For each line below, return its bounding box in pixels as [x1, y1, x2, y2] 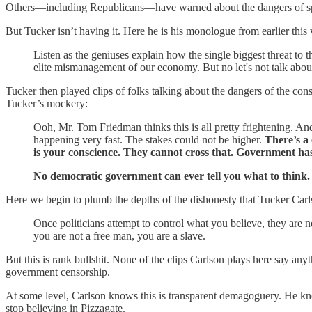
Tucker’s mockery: [6, 97, 88, 109]
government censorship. [6, 266, 110, 278]
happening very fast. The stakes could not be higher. [33, 134, 265, 146]
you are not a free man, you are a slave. [33, 230, 208, 242]
